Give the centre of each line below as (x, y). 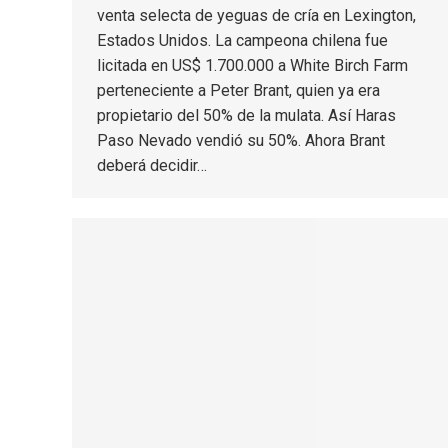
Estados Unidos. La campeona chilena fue (242, 40)
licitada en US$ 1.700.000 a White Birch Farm (252, 65)
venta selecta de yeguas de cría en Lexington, (256, 15)
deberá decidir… (152, 165)
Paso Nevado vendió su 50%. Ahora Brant (241, 140)
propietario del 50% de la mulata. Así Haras (246, 115)
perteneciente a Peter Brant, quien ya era (238, 90)
